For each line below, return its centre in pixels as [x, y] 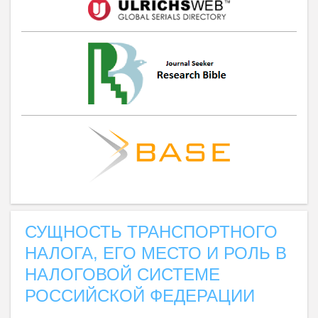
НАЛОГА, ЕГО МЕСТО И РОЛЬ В [156, 253]
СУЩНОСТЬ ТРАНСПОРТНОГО [151, 232]
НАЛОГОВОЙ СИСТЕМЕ [122, 275]
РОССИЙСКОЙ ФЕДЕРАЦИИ [140, 296]
